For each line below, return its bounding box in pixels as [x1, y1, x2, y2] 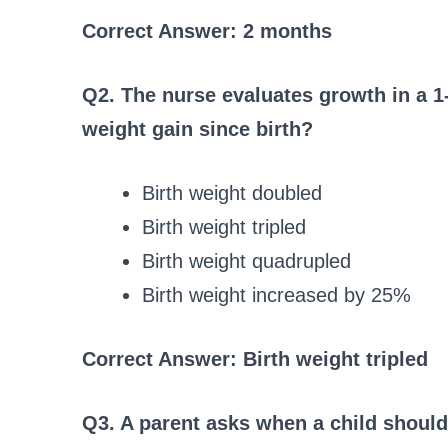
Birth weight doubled [142, 181, 322, 204]
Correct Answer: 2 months [82, 19, 332, 42]
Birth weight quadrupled [142, 249, 351, 272]
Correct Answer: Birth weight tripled [82, 347, 428, 370]
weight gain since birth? [82, 117, 313, 140]
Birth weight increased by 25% [142, 283, 411, 306]
